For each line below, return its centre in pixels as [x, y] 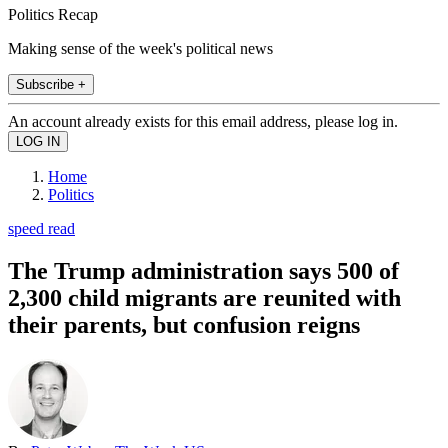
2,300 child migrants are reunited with [204, 297]
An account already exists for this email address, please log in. [203, 121]
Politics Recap [53, 14]
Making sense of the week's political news [140, 48]
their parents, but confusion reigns [184, 324]
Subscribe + [51, 84]
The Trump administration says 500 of [203, 270]
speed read [41, 228]
